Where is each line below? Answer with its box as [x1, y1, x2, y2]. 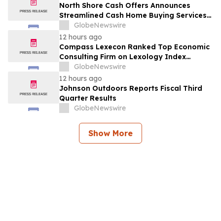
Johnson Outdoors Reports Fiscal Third [59, 84, 202, 93]
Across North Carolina [59, 21, 140, 30]
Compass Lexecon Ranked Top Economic [59, 42, 210, 52]
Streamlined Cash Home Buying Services [59, 11, 207, 20]
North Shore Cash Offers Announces [59, 1, 190, 10]
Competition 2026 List [59, 62, 139, 72]
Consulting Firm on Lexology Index [59, 52, 186, 62]
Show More [88, 128, 133, 139]
